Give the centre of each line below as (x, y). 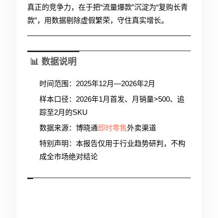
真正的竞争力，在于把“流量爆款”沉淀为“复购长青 (108, 7)
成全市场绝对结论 (69, 156)
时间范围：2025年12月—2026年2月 (97, 83)
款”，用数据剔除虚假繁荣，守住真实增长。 (98, 20)
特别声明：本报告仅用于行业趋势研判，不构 (112, 143)
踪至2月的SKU (64, 112)
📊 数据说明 (53, 62)
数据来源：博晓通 (69, 128)
